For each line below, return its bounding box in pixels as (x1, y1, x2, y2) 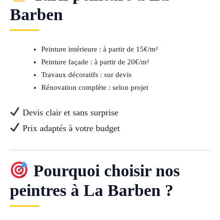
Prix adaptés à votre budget (20, 123, 120, 133)
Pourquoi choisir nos (28, 162, 180, 180)
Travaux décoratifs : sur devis (41, 70, 132, 79)
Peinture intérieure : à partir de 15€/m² (41, 45, 158, 53)
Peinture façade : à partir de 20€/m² (41, 57, 149, 66)
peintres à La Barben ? (10, 181, 173, 200)
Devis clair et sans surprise (20, 107, 118, 117)
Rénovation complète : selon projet (41, 83, 148, 91)
